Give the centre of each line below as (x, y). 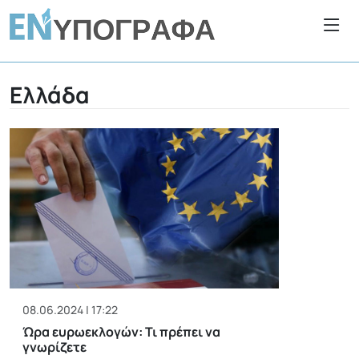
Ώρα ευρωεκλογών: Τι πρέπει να (121, 331)
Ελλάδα (50, 94)
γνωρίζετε (54, 347)
